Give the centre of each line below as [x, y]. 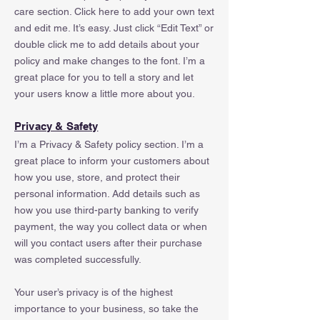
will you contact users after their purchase [108, 243]
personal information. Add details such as [107, 194]
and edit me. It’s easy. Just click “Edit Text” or [114, 28]
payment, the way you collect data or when [111, 226]
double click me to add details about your [107, 44]
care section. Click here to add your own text [114, 11]
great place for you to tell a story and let [104, 77]
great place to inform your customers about [112, 161]
